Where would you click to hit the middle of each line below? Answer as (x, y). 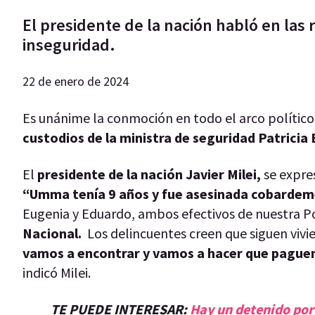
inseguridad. (69, 44)
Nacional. (53, 233)
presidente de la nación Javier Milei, (149, 174)
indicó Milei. (57, 272)
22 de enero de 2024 (76, 81)
